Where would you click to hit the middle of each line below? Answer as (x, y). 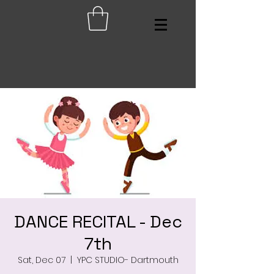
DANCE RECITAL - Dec (98, 221)
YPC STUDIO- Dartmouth (128, 260)
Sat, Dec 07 (41, 260)
